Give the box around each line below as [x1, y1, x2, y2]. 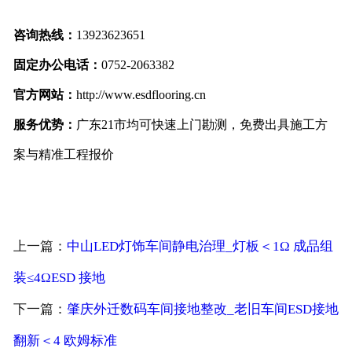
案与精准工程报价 [13, 147, 114, 161]
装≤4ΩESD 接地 [13, 269, 105, 285]
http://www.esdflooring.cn [75, 87, 206, 101]
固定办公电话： [13, 57, 101, 71]
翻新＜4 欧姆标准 [13, 332, 117, 348]
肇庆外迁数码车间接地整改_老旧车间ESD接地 [66, 301, 339, 317]
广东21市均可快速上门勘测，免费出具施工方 [75, 117, 328, 131]
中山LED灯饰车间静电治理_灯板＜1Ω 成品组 [66, 238, 333, 254]
